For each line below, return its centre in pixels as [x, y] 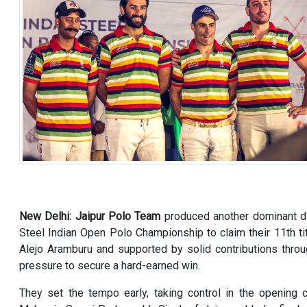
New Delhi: [46, 216]
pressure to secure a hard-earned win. [110, 266]
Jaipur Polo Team [118, 216]
